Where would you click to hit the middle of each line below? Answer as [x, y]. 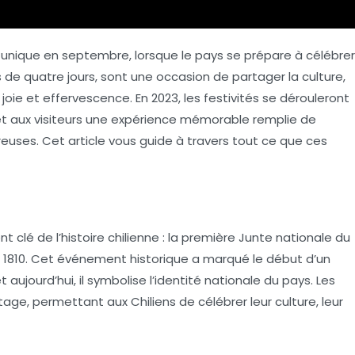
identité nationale [208, 280]
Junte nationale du [294, 237]
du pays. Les [298, 280]
